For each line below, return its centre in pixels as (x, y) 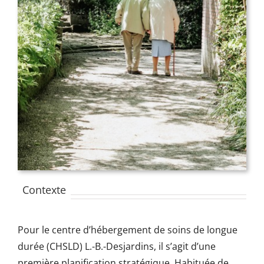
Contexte (44, 190)
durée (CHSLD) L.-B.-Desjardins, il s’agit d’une (116, 247)
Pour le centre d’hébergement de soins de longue (127, 230)
